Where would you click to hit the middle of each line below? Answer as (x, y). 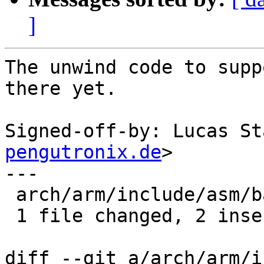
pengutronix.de (83, 152)
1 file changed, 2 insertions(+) (10, 216)
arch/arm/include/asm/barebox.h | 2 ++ (10, 195)
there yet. (61, 89)
